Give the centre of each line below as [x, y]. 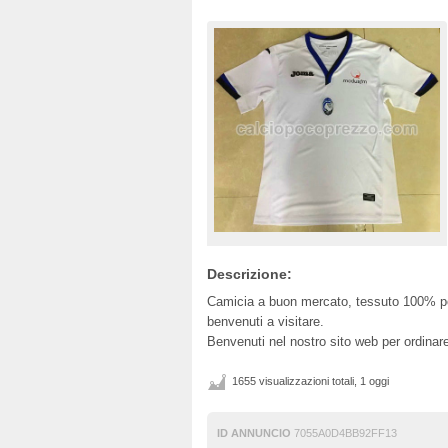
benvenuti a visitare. [265, 321]
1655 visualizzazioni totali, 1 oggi [310, 380]
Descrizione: [249, 273]
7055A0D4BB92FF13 [344, 432]
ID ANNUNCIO [254, 432]
